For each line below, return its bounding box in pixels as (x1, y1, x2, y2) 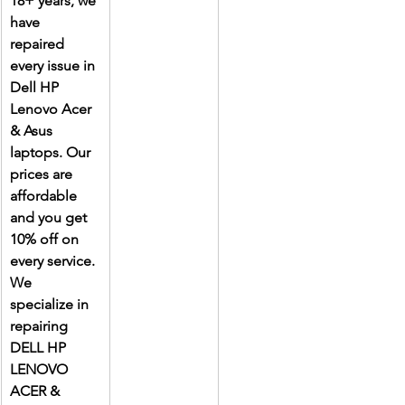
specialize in (10, 296, 92, 314)
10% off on (10, 231, 82, 249)
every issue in (10, 57, 99, 75)
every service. (10, 252, 99, 270)
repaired (10, 35, 68, 53)
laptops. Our (10, 144, 94, 162)
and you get (10, 209, 90, 227)
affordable (10, 187, 80, 205)
